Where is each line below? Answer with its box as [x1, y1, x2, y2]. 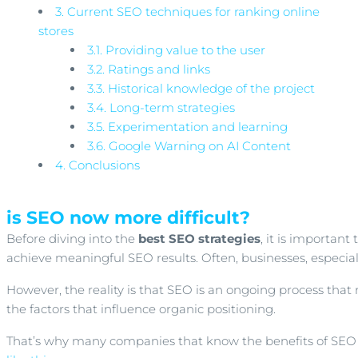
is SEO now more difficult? [6, 207, 250, 229]
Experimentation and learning [105, 119, 288, 134]
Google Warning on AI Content [105, 138, 291, 153]
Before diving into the [6, 231, 138, 246]
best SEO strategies [138, 231, 261, 246]
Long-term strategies [106, 100, 235, 115]
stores [38, 23, 74, 38]
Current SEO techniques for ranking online [64, 4, 320, 19]
